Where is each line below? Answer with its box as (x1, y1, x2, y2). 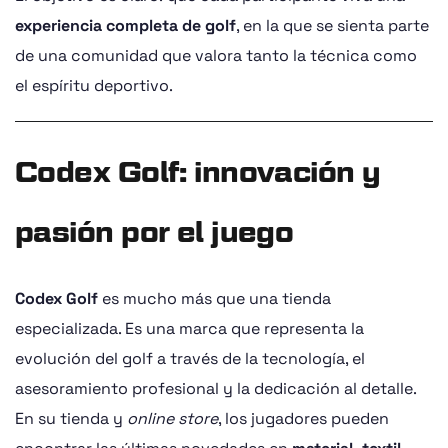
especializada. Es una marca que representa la (15, 317, 364, 339)
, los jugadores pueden (218, 407, 389, 429)
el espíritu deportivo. (15, 74, 173, 96)
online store (127, 407, 218, 429)
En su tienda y (15, 407, 127, 429)
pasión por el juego (15, 214, 294, 249)
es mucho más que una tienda (98, 287, 331, 309)
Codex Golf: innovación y (15, 154, 381, 189)
